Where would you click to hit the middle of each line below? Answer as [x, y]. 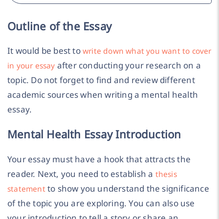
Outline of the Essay [59, 26]
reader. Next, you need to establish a [81, 174]
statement [26, 188]
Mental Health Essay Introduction [94, 134]
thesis [166, 174]
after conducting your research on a [128, 65]
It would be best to [45, 50]
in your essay [31, 65]
